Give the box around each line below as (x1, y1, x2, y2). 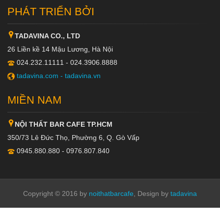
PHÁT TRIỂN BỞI (7, 5, 94, 18)
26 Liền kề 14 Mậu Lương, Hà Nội (7, 45, 113, 53)
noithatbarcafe (89, 190, 134, 197)
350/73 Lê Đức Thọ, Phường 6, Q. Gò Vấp (7, 134, 139, 141)
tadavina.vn (65, 72, 101, 80)
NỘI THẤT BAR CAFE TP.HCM (15, 120, 112, 128)
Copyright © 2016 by (23, 190, 89, 197)
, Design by (134, 190, 170, 197)
